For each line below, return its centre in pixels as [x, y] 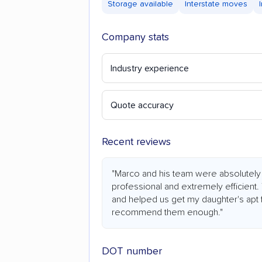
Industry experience [150, 69]
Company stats [135, 37]
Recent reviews [136, 142]
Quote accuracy [142, 106]
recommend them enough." [167, 213]
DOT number [132, 252]
